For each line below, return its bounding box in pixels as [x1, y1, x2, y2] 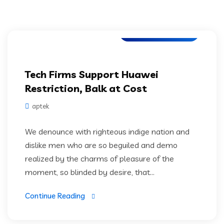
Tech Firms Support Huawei [25, 68, 158, 80]
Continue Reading [25, 191, 85, 200]
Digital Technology [129, 28, 189, 37]
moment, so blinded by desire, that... [25, 167, 154, 177]
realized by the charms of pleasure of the [25, 153, 174, 163]
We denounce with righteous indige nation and [25, 126, 189, 136]
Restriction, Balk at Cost [25, 82, 147, 94]
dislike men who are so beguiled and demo [25, 140, 177, 150]
